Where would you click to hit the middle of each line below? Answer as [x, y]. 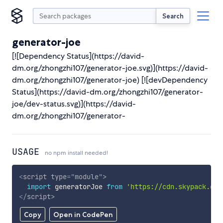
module [86, 176]
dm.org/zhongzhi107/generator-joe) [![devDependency [110, 80]
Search [173, 16]
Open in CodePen [83, 215]
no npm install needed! [76, 153]
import [39, 186]
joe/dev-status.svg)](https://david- [74, 104]
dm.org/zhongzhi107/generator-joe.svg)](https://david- [110, 68]
